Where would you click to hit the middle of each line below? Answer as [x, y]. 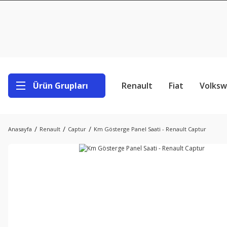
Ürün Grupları [61, 86]
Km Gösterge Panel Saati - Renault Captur [150, 129]
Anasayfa [20, 129]
